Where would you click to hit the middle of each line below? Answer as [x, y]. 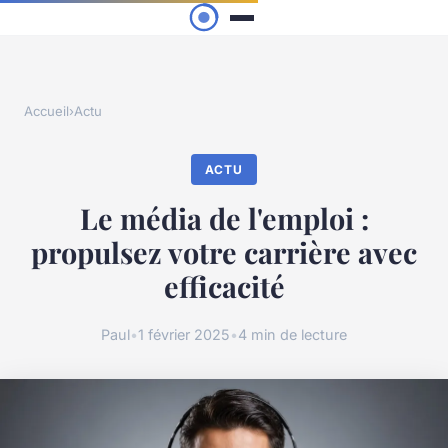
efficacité [224, 286]
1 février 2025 [184, 334]
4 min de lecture [292, 334]
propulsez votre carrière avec [224, 252]
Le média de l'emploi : [224, 218]
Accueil [46, 111]
